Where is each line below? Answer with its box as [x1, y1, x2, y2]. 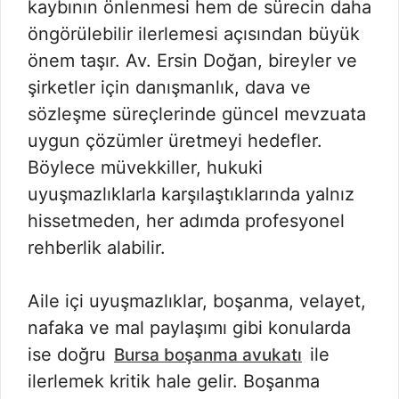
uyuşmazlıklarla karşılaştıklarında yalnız [28, 183, 354, 205]
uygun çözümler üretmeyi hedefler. [28, 130, 322, 151]
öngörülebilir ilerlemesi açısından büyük [28, 23, 360, 45]
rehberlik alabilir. [28, 237, 166, 258]
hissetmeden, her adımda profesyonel [28, 210, 345, 232]
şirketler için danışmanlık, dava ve [28, 77, 311, 98]
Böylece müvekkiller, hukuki [28, 157, 263, 178]
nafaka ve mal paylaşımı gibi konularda [28, 317, 351, 338]
